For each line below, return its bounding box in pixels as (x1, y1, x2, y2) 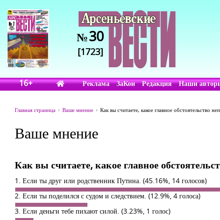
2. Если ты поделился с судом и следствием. (15, 191, 148, 200)
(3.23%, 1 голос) (121, 206, 170, 216)
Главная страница (15, 106, 55, 113)
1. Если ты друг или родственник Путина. (15, 176, 143, 185)
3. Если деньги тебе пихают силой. (15, 206, 121, 216)
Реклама (82, 79, 110, 88)
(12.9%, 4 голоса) (148, 191, 200, 200)
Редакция (142, 79, 172, 88)
